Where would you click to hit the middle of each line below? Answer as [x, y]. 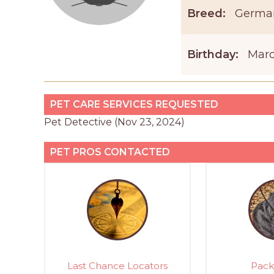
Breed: [206, 13]
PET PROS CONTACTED [110, 152]
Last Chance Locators [117, 265]
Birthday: [213, 55]
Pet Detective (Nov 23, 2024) [114, 122]
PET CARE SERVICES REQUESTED [134, 105]
